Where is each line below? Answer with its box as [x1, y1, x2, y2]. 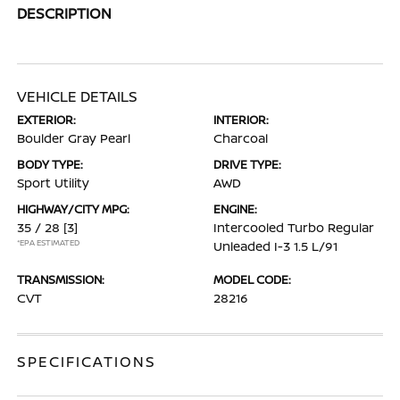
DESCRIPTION [17, 4, 112, 24]
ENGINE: [213, 201, 257, 218]
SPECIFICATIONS [17, 352, 157, 372]
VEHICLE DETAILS [17, 87, 138, 107]
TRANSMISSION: [17, 271, 105, 288]
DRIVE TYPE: [213, 156, 281, 173]
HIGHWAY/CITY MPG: [17, 201, 130, 218]
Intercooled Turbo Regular [213, 219, 374, 237]
